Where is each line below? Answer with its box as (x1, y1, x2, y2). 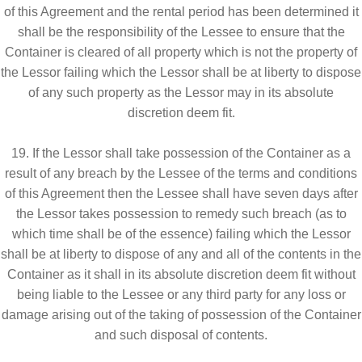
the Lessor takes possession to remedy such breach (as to (15, 206, 347, 221)
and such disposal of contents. (95, 327, 267, 342)
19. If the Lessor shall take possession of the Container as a (11, 145, 351, 160)
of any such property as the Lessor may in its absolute (28, 85, 334, 99)
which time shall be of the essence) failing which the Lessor (11, 226, 351, 241)
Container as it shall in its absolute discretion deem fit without (6, 267, 356, 281)
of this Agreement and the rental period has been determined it (3, 4, 359, 19)
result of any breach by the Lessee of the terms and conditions (5, 166, 357, 180)
